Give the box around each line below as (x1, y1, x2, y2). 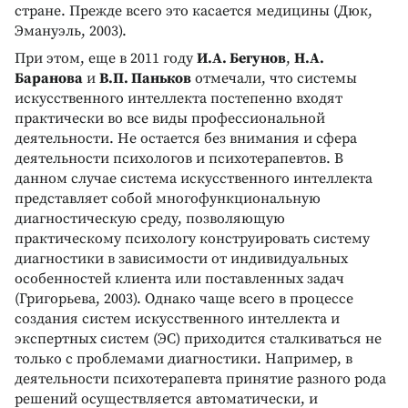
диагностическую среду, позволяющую (15, 209, 285, 228)
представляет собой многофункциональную (15, 189, 321, 208)
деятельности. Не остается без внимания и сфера (15, 128, 357, 148)
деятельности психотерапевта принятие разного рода (15, 369, 386, 388)
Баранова (15, 68, 83, 87)
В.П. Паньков (99, 68, 191, 87)
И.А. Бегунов (197, 48, 286, 67)
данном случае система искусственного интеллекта (15, 168, 372, 188)
